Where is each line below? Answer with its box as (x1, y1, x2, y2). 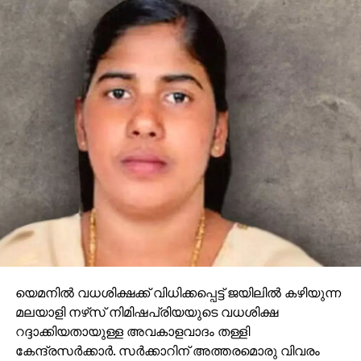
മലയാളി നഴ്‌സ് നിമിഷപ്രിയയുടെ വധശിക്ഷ (15, 302, 278, 321)
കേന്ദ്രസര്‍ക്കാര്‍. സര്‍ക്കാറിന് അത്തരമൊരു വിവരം (15, 341, 320, 359)
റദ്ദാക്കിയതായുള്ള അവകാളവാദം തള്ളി (15, 322, 250, 340)
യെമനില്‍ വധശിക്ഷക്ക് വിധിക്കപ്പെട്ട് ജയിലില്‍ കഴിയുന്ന (15, 283, 341, 301)
